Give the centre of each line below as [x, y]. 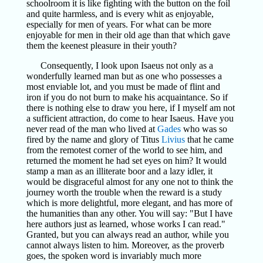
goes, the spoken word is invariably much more [114, 256]
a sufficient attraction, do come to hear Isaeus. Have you [130, 118]
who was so [204, 129]
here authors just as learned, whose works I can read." [126, 224]
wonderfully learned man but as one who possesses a [124, 76]
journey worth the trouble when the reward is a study [124, 192]
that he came [209, 139]
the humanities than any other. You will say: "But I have [129, 213]
